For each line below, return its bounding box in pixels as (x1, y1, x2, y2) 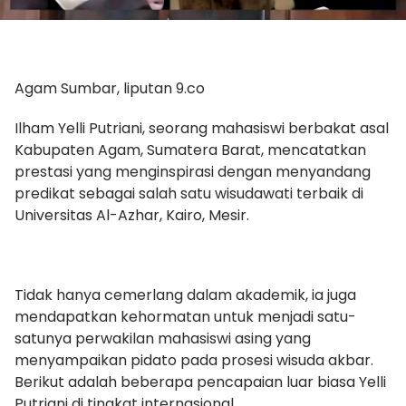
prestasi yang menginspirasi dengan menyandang (14, 160, 371, 182)
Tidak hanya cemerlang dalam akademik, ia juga (14, 284, 356, 305)
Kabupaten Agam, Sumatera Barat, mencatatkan (14, 139, 366, 160)
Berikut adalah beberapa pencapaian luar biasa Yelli (14, 371, 386, 392)
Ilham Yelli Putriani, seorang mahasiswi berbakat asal (14, 117, 389, 139)
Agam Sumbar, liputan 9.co (14, 77, 205, 99)
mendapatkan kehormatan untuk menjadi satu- (14, 305, 356, 327)
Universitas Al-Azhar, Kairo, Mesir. (14, 204, 249, 226)
